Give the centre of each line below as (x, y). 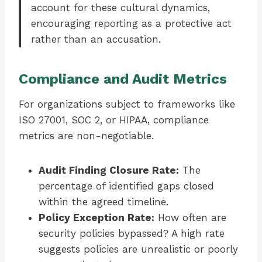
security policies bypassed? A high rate (132, 234)
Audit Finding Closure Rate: (109, 170)
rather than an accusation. (96, 39)
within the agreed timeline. (104, 202)
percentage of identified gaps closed (126, 186)
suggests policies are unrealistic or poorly (138, 249)
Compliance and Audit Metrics (123, 79)
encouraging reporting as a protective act (131, 24)
